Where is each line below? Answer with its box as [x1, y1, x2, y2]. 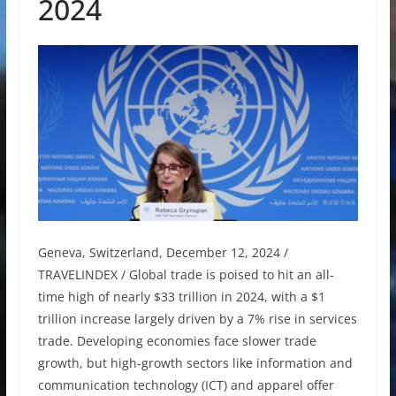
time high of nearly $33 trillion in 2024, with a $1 [37, 287, 325, 305]
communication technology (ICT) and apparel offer [37, 376, 334, 393]
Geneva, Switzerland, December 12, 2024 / [37, 243, 288, 261]
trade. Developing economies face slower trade [37, 331, 316, 349]
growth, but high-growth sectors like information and [37, 354, 353, 371]
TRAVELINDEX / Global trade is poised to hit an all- [37, 265, 334, 283]
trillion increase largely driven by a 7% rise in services [37, 309, 357, 327]
